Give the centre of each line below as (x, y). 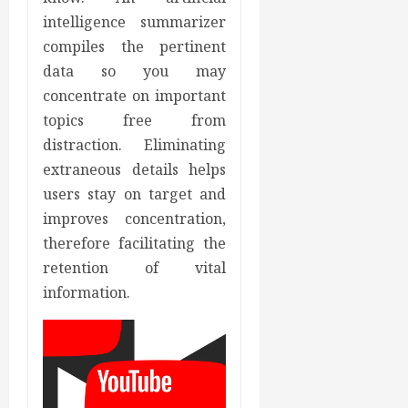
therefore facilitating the (135, 244)
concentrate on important (135, 96)
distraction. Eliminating (135, 145)
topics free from (135, 121)
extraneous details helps (135, 170)
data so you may (135, 71)
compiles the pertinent (135, 47)
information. (87, 293)
